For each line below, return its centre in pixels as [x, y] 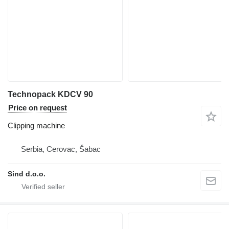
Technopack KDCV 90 [50, 94]
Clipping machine [36, 125]
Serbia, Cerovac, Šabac [61, 149]
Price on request [38, 107]
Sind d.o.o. [27, 174]
